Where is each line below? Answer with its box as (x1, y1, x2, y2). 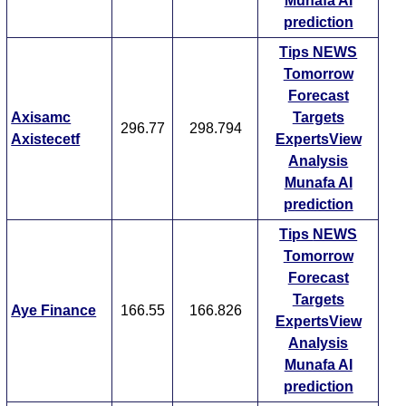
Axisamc (11, 110, 72, 126)
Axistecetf (11, 131, 81, 148)
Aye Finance (11, 303, 97, 319)
